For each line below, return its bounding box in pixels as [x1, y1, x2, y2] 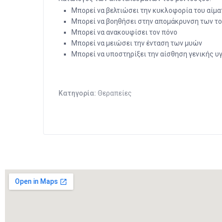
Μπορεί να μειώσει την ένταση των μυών [71, 39, 202, 48]
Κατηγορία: [58, 89, 98, 98]
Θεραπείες [98, 89, 132, 98]
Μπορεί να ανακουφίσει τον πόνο [71, 28, 177, 37]
